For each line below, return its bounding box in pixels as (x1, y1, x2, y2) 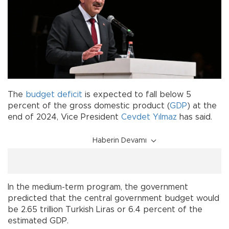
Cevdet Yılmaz (121, 113, 177, 122)
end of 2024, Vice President (8, 113, 121, 122)
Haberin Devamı (93, 137, 147, 145)
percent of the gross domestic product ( (8, 102, 170, 110)
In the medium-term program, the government (8, 183, 188, 192)
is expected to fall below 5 (82, 90, 191, 99)
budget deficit (26, 90, 82, 99)
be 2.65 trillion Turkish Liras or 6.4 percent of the (8, 205, 202, 214)
